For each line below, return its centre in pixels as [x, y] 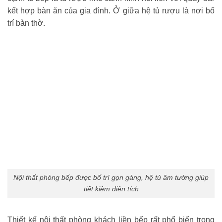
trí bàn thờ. [26, 23]
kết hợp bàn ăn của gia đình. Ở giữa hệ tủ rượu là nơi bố [111, 11]
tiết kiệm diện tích [111, 189]
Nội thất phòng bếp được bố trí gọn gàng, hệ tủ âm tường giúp [111, 177]
